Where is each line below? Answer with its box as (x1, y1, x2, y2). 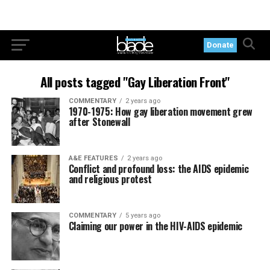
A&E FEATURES (68, 154, 118, 162)
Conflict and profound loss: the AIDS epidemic (68, 162, 249, 176)
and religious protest (68, 172, 152, 186)
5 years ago (125, 212, 160, 219)
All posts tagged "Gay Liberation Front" (40, 72, 230, 91)
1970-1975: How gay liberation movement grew (68, 104, 253, 119)
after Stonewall (68, 115, 130, 129)
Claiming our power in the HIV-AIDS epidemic (68, 219, 242, 233)
